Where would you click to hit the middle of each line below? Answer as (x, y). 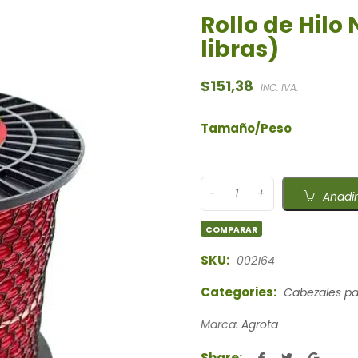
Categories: (238, 292)
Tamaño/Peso (246, 129)
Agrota (259, 325)
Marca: (221, 325)
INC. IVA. (279, 88)
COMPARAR (232, 230)
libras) (239, 50)
